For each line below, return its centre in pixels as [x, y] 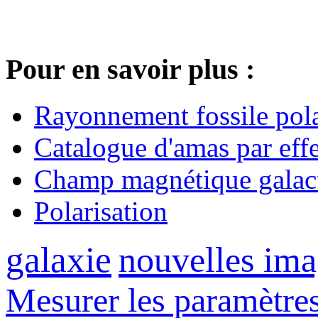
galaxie [59, 260]
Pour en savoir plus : [130, 70]
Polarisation [101, 212]
